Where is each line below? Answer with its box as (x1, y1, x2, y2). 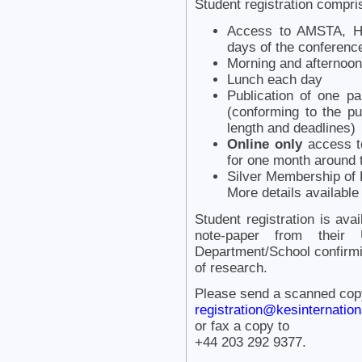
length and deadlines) (227, 120, 356, 136)
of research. (195, 259, 267, 276)
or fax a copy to (195, 318, 289, 335)
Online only (227, 136, 302, 152)
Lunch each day (227, 71, 322, 87)
